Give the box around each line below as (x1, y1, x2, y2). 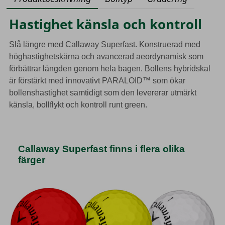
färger (18, 155, 45, 166)
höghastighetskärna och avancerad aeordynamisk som (9, 52, 203, 61)
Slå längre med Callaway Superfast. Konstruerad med (9, 40, 200, 49)
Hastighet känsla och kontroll (9, 15, 202, 34)
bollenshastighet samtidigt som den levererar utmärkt (9, 88, 196, 97)
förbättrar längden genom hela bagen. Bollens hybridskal (9, 64, 210, 73)
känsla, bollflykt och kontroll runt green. (9, 100, 147, 109)
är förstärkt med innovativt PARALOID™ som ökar (9, 76, 185, 85)
